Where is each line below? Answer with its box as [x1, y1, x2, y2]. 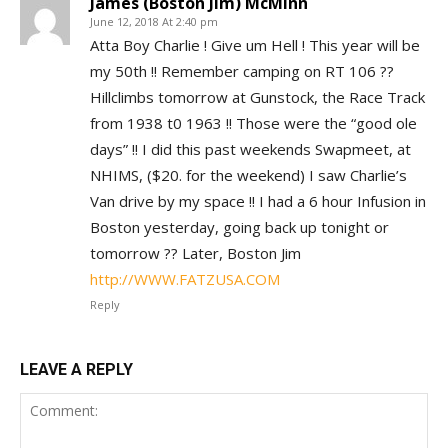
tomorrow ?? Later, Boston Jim [90, 243, 301, 263]
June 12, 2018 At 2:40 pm [90, 14, 218, 29]
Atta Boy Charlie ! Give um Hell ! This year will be [90, 35, 420, 55]
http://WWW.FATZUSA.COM [90, 269, 280, 289]
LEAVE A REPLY [20, 360, 133, 379]
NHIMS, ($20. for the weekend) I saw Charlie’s [90, 165, 407, 185]
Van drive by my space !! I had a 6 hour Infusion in [90, 191, 426, 211]
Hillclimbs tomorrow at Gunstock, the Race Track [90, 87, 425, 107]
